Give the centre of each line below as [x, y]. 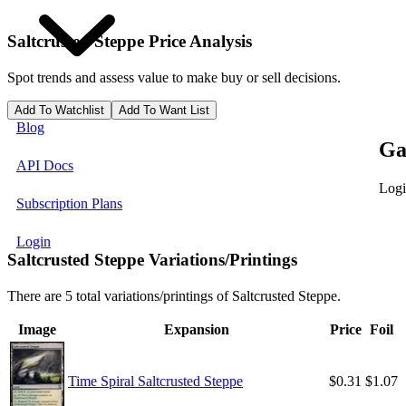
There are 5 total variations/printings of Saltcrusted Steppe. [174, 296]
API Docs [45, 165]
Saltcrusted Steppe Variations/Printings [152, 260]
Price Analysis [200, 42]
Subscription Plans [69, 203]
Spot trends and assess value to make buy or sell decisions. [174, 77]
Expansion [197, 330]
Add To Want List [164, 110]
